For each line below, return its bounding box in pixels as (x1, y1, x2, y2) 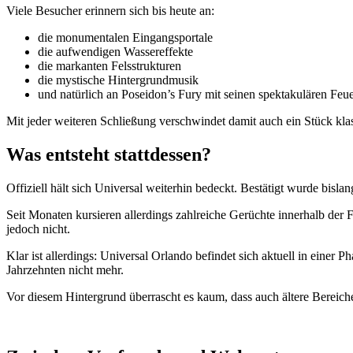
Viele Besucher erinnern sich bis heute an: (6, 4, 214, 18)
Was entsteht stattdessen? (6, 144, 211, 165)
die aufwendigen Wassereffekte (38, 45, 193, 59)
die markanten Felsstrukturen (38, 59, 181, 73)
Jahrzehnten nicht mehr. (6, 263, 124, 277)
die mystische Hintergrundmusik (38, 73, 199, 87)
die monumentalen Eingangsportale (38, 31, 213, 45)
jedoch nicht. (6, 222, 70, 236)
